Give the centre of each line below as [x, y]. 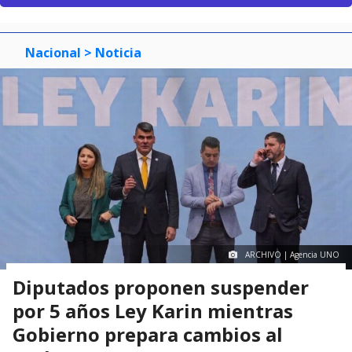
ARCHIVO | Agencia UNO [292, 255]
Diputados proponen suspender [161, 288]
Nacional [53, 52]
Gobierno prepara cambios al [148, 335]
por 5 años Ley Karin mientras [153, 311]
